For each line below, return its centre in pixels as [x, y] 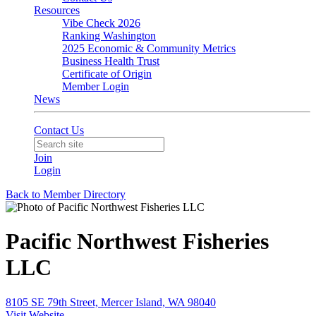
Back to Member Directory [66, 194]
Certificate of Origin [107, 74]
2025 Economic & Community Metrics [149, 48]
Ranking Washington [109, 36]
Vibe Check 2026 [101, 23]
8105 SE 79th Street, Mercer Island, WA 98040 [111, 302]
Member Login [96, 86]
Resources [57, 10]
